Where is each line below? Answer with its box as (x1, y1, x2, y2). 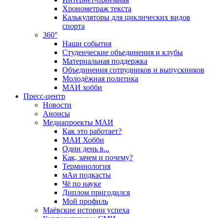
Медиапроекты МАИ (43, 118, 113, 127)
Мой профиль (62, 197, 108, 206)
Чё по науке (62, 180, 101, 188)
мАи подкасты (62, 171, 111, 180)
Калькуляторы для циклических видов (62, 13, 190, 22)
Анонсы (43, 109, 70, 118)
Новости (43, 101, 72, 109)
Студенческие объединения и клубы (62, 48, 183, 57)
